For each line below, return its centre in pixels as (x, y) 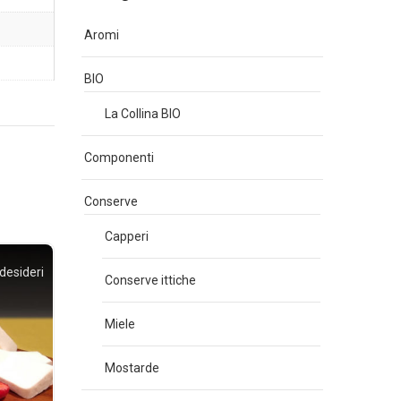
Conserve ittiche (150, 280)
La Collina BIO (143, 114)
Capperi (127, 236)
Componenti (119, 158)
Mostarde (132, 368)
